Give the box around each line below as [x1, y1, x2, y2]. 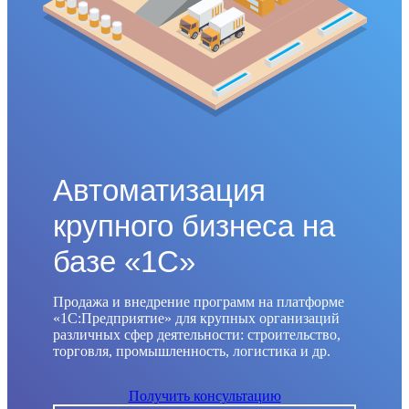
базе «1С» [53, 245, 195, 279]
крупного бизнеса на [53, 209, 335, 244]
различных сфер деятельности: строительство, [53, 327, 341, 343]
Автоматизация [53, 173, 266, 208]
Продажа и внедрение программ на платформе [53, 294, 344, 310]
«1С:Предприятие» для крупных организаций [53, 310, 340, 327]
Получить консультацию [128, 388, 281, 404]
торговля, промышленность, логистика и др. [53, 343, 330, 360]
